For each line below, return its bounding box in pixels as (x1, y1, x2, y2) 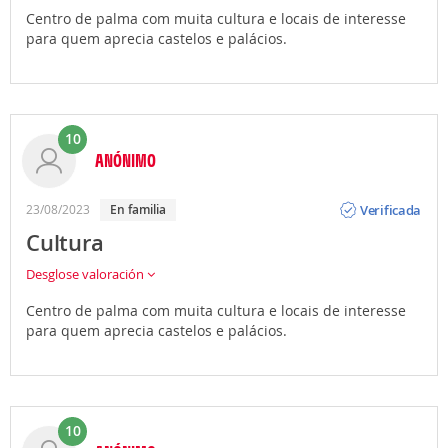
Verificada (360, 200, 422, 219)
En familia (117, 201, 166, 218)
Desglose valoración (26, 265, 147, 283)
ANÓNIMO (95, 149, 156, 171)
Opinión (360, 184, 408, 203)
